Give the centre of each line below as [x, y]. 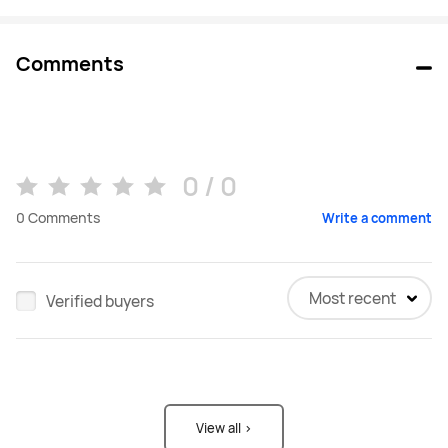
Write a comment [377, 218]
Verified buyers [100, 300]
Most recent [352, 298]
